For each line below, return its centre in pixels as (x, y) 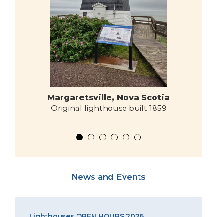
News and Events (108, 177)
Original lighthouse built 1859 (108, 108)
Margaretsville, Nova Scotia (108, 97)
